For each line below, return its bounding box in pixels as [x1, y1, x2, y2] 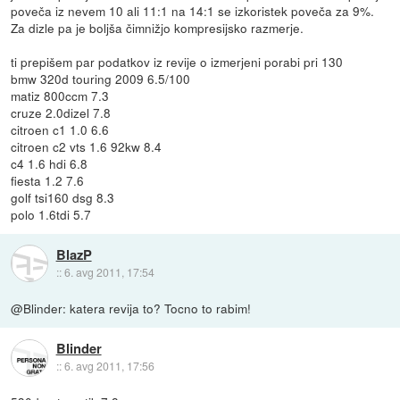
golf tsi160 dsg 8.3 [11, 187, 115, 206]
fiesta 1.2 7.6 [11, 171, 85, 189]
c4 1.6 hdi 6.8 [11, 154, 88, 172]
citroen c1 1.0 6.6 [11, 120, 110, 138]
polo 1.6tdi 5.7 [11, 204, 92, 223]
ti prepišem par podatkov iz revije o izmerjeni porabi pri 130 [11, 52, 344, 71]
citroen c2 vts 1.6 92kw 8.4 [11, 137, 162, 155]
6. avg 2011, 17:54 [63, 264, 154, 280]
